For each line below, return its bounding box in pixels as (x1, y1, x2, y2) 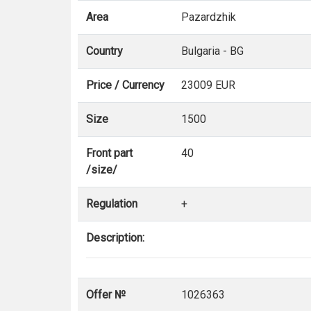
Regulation (86, 197, 137, 210)
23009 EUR (181, 78, 235, 92)
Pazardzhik (181, 10, 236, 24)
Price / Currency (86, 78, 165, 92)
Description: (86, 231, 144, 244)
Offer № (86, 288, 126, 301)
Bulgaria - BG (181, 44, 244, 58)
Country (86, 44, 123, 58)
